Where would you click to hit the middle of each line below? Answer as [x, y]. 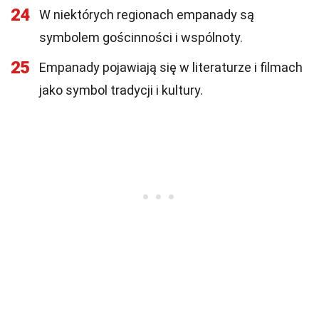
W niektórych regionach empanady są [147, 15]
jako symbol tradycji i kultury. [121, 90]
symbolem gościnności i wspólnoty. [141, 37]
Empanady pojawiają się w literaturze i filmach [171, 67]
